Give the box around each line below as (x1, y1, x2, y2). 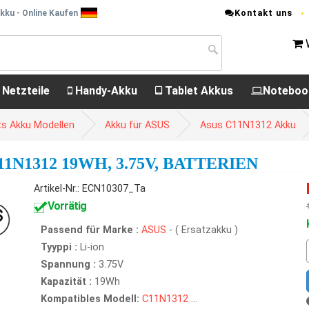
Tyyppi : (41, 241, 77, 253)
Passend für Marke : (41, 224, 139, 236)
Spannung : (41, 259, 96, 270)
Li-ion (77, 241, 104, 253)
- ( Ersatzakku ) (169, 224, 238, 236)
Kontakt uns (235, 8, 292, 18)
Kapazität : (41, 276, 92, 288)
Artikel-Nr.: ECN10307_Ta (34, 183, 146, 195)
